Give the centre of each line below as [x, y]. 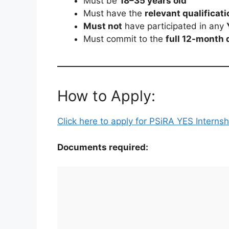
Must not [103, 26]
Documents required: [103, 147]
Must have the [114, 14]
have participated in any [174, 26]
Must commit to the [124, 39]
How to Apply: [106, 96]
